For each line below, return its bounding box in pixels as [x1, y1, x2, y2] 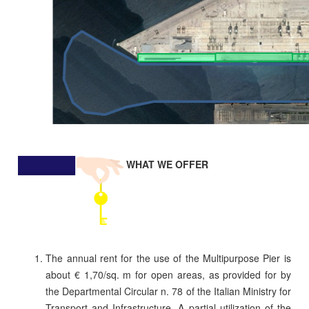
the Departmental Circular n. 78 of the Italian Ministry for [46, 284, 291, 299]
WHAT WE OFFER [126, 157, 209, 172]
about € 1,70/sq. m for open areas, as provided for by [46, 268, 291, 282]
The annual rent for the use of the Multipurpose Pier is [46, 251, 291, 266]
